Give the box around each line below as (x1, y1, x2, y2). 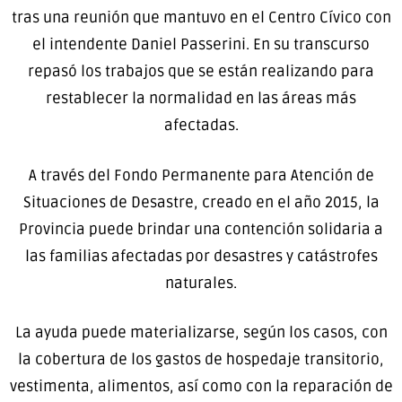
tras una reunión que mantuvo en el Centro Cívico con (11, 8, 391, 28)
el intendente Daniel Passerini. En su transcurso (32, 35, 370, 55)
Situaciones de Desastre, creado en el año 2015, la (22, 192, 380, 212)
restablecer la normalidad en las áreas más (46, 89, 356, 109)
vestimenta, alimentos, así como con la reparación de (9, 377, 393, 397)
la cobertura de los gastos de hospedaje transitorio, (18, 350, 384, 370)
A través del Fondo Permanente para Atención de (28, 165, 374, 185)
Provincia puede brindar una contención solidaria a (19, 219, 383, 239)
